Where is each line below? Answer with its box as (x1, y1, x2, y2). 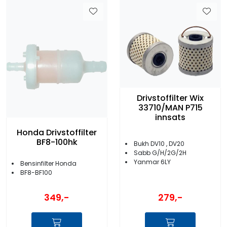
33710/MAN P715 (138, 101, 203, 113)
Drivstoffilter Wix (137, 92, 204, 104)
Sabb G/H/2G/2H (134, 148, 186, 158)
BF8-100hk (36, 136, 78, 148)
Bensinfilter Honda (20, 159, 77, 168)
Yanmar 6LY (134, 158, 171, 167)
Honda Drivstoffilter (17, 126, 97, 138)
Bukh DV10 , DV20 (134, 139, 184, 148)
